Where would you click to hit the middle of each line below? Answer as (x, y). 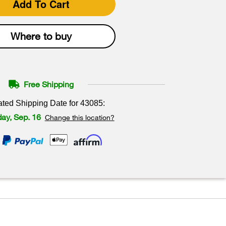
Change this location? (79, 117)
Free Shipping (49, 84)
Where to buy (41, 36)
